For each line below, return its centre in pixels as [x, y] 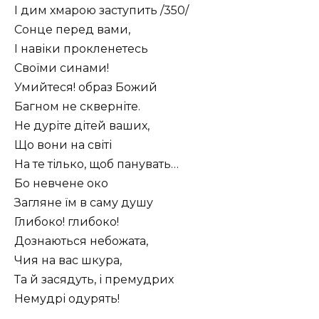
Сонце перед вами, [72, 29]
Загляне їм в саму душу [84, 202]
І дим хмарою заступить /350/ [101, 10]
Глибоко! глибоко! [67, 221]
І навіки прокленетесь [81, 48]
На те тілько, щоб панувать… [96, 164]
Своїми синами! [62, 68]
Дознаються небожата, [81, 241]
